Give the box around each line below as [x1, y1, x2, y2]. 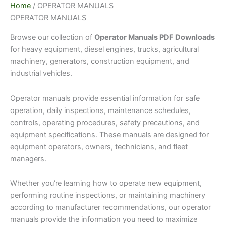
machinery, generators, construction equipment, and [10, 57, 189, 66]
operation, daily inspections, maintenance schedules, [10, 105, 191, 115]
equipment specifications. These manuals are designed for [10, 130, 209, 139]
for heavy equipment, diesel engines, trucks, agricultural [10, 45, 199, 54]
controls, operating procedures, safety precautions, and [10, 118, 200, 127]
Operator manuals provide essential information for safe [10, 93, 200, 103]
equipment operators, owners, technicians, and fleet [10, 142, 188, 151]
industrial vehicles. [10, 69, 72, 78]
